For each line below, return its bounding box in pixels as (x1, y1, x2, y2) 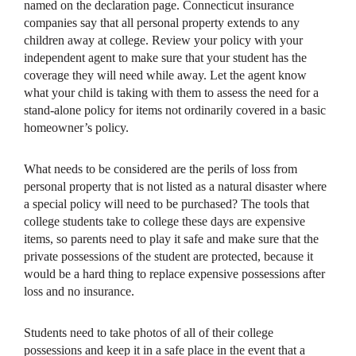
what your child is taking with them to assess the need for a (24, 86, 319, 100)
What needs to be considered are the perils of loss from (24, 162, 297, 176)
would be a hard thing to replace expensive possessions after (24, 267, 325, 281)
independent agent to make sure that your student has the (24, 51, 307, 65)
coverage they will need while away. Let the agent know (24, 68, 307, 83)
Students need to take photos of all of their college (24, 326, 273, 340)
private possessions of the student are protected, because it (24, 250, 313, 264)
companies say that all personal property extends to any (24, 16, 300, 30)
